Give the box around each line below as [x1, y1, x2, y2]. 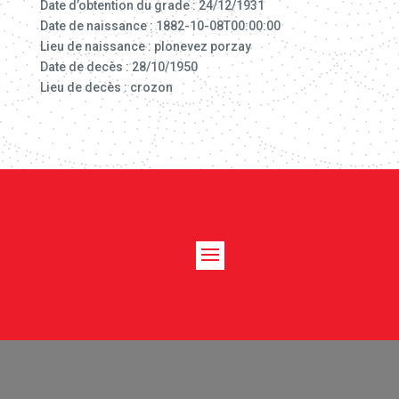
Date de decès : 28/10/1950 [39, 60, 198, 74]
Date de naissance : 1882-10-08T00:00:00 [39, 19, 281, 33]
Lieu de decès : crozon [39, 80, 173, 94]
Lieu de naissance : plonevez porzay [39, 39, 251, 53]
